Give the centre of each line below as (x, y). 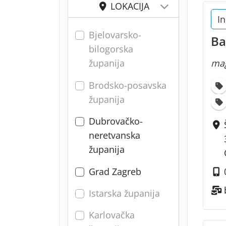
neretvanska (115, 135)
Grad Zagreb (115, 171)
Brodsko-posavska (128, 85)
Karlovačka (112, 215)
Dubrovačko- (116, 121)
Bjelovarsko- (115, 35)
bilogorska (111, 49)
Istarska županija (124, 193)
